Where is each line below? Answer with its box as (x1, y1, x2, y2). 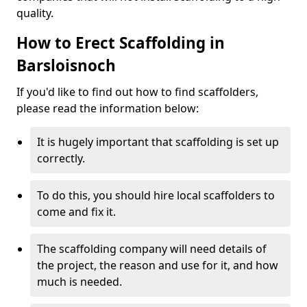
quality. (16, 5, 53, 21)
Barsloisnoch (16, 55, 116, 76)
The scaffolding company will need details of (37, 241, 267, 256)
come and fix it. (37, 204, 116, 219)
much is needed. (37, 274, 122, 289)
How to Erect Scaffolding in (16, 32, 225, 53)
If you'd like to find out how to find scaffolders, (16, 84, 258, 99)
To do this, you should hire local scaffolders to (37, 188, 275, 203)
